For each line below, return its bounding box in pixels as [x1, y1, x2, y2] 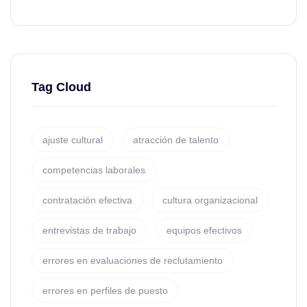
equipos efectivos [167, 225, 242, 236]
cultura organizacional [162, 195, 258, 206]
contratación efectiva [42, 195, 132, 206]
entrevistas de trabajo [42, 225, 136, 236]
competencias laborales [42, 164, 145, 175]
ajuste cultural [42, 134, 103, 145]
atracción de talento [133, 134, 219, 145]
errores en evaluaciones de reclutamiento [42, 255, 223, 266]
